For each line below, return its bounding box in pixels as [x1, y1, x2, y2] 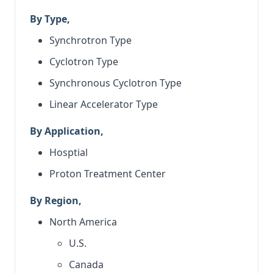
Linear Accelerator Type [49, 97, 158, 111]
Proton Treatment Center [49, 166, 166, 180]
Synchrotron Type [49, 33, 132, 47]
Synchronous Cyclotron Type [49, 76, 182, 90]
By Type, [30, 12, 70, 26]
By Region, [30, 193, 82, 207]
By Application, [30, 124, 104, 138]
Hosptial [49, 145, 88, 159]
